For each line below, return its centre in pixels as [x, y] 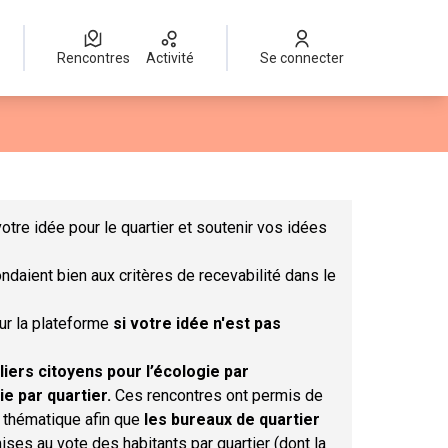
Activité [174, 58]
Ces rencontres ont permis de [219, 395]
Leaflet [150, 144]
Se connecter [306, 58]
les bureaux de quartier [232, 419]
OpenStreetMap [234, 144]
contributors [312, 144]
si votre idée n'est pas [197, 323]
